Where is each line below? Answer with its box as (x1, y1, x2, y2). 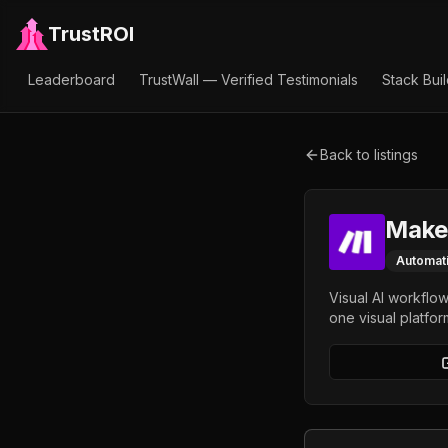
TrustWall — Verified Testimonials (139, 71, 358, 88)
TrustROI (48, 22, 134, 46)
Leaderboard (28, 71, 115, 88)
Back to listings (320, 146, 418, 163)
